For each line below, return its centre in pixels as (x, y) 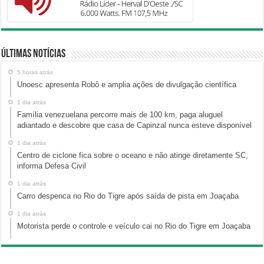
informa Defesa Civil (52, 166)
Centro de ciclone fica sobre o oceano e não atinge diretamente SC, (133, 155)
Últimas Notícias (34, 54)
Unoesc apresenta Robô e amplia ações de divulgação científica (127, 84)
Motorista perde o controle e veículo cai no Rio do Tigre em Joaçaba (134, 226)
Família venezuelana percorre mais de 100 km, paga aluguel (120, 114)
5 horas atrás (35, 72)
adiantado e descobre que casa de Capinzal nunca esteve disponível (135, 125)
